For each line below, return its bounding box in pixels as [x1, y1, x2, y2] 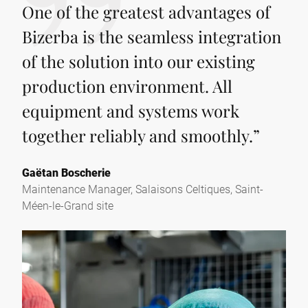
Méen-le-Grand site [22, 197, 113, 212]
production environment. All [22, 74, 232, 97]
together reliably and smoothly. [22, 124, 253, 146]
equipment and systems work [22, 99, 239, 122]
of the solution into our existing [22, 49, 255, 72]
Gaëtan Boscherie [22, 164, 111, 179]
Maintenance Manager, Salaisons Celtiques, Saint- [22, 181, 263, 196]
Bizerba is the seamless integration [22, 25, 281, 47]
